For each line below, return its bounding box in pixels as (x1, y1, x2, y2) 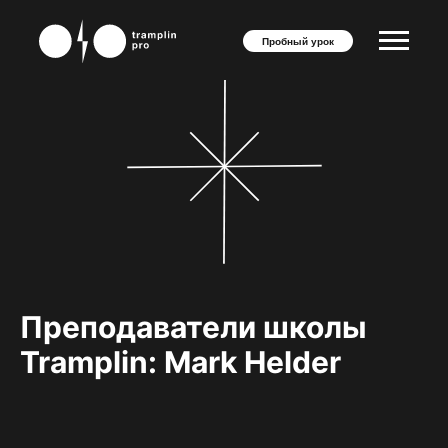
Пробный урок (262, 35, 334, 47)
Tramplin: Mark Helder (20, 344, 341, 380)
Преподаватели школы (20, 309, 367, 345)
